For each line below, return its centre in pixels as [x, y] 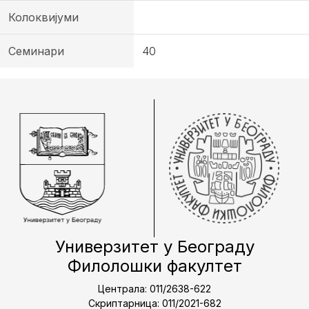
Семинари [36, 51]
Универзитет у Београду [154, 247]
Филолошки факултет [154, 266]
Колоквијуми [43, 17]
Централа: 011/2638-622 [154, 289]
